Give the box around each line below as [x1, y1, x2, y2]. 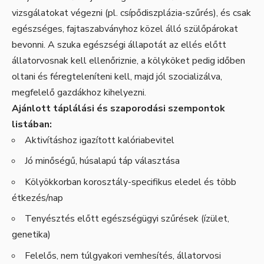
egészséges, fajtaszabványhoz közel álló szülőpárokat [12, 22, 238, 35]
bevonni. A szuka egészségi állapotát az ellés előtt [12, 38, 226, 51]
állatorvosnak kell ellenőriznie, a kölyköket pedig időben [12, 54, 245, 67]
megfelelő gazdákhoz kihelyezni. [12, 85, 146, 99]
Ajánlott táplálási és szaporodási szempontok [12, 101, 225, 115]
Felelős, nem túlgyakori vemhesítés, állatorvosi [25, 249, 221, 262]
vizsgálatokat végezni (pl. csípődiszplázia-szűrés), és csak [12, 6, 251, 19]
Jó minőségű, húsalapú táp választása [25, 154, 180, 168]
